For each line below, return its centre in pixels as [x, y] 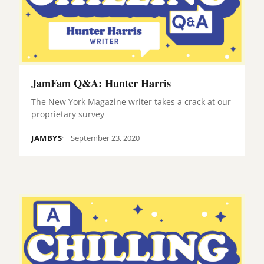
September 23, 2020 [105, 138]
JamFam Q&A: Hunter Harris [101, 83]
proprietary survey [68, 114]
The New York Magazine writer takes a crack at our [131, 101]
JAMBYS [47, 138]
